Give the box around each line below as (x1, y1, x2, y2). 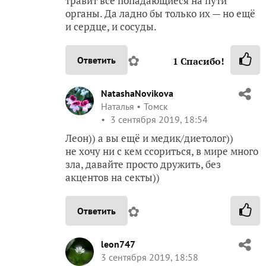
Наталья (101, 100, 134, 112)
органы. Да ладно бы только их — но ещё (65, 7, 255, 20)
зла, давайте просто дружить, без (65, 157, 221, 171)
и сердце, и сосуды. (65, 20, 157, 33)
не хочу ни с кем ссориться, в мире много (65, 144, 258, 158)
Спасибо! (178, 55, 224, 68)
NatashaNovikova (101, 87, 173, 99)
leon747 (101, 238, 135, 250)
